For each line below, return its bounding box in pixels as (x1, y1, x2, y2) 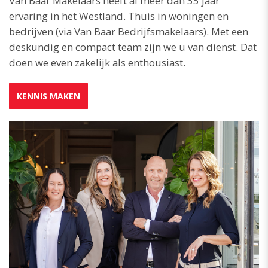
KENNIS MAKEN (17, 90, 80, 102)
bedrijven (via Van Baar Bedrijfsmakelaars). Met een (9, 25, 248, 39)
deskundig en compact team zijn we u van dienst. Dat (9, 40, 257, 54)
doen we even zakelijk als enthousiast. (9, 56, 185, 70)
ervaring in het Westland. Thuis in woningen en (9, 9, 229, 23)
